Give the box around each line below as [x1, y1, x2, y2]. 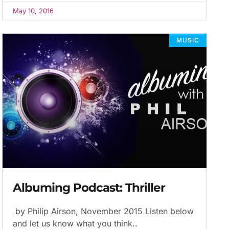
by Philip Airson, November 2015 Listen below [13, 206, 194, 217]
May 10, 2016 [13, 6, 54, 15]
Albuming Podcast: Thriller [13, 180, 166, 195]
